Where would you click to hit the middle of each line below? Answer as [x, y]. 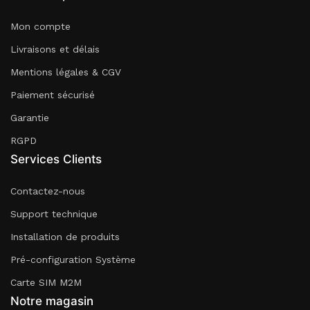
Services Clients [56, 159]
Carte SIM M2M [46, 283]
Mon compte [40, 27]
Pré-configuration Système [73, 260]
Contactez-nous [48, 191]
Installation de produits [65, 237]
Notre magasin [52, 301]
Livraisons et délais [55, 49]
